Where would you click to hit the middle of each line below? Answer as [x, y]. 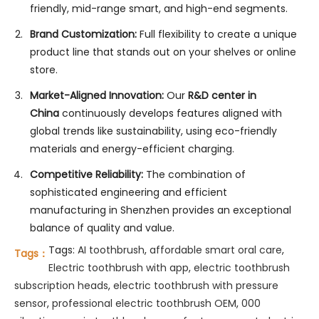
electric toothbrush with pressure [196, 285]
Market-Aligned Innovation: [96, 95]
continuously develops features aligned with [170, 113]
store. [43, 69]
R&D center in [222, 95]
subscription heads [61, 285]
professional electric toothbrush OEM [144, 303]
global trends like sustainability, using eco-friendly [153, 131]
